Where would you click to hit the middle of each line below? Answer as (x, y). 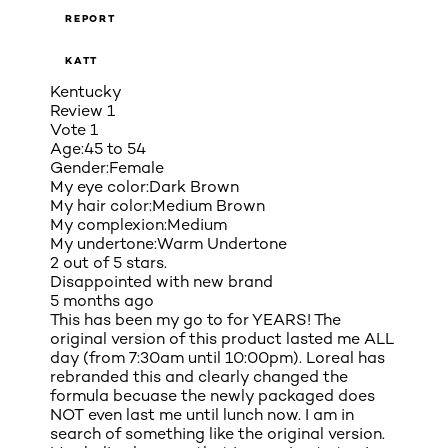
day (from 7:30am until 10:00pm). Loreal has (217, 357)
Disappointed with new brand (161, 281)
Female (136, 167)
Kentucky (86, 91)
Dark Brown (194, 186)
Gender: (79, 167)
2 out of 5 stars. (108, 262)
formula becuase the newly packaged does (212, 395)
